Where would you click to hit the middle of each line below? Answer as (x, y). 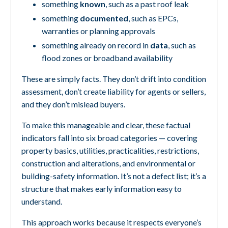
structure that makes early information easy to (102, 189)
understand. (42, 202)
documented (104, 18)
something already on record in (96, 45)
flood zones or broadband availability (107, 58)
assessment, (43, 92)
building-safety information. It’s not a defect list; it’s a (114, 176)
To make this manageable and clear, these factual (106, 125)
